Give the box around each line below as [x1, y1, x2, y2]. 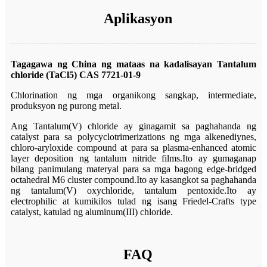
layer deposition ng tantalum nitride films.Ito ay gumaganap [11, 153, 256, 163]
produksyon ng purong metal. [11, 100, 122, 111]
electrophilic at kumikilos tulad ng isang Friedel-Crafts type [11, 195, 256, 206]
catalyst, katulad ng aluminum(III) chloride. [11, 206, 173, 217]
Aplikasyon [104, 10, 172, 26]
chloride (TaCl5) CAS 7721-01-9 [11, 69, 141, 80]
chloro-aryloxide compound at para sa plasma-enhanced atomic [11, 142, 256, 153]
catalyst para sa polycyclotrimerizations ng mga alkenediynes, [11, 131, 256, 142]
